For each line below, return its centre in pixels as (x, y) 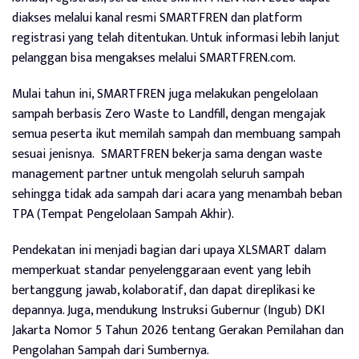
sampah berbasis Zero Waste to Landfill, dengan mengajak (169, 115)
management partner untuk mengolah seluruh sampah (158, 175)
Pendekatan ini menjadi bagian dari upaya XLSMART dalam (169, 251)
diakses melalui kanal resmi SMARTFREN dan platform (157, 18)
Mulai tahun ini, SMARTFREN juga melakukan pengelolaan (165, 95)
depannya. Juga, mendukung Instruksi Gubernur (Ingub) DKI (168, 311)
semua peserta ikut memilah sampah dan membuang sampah (176, 135)
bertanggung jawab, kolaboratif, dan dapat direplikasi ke (163, 291)
